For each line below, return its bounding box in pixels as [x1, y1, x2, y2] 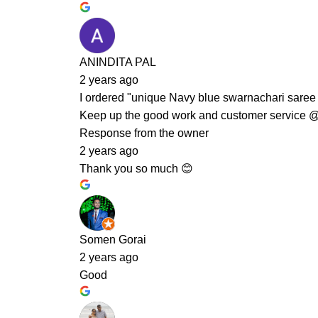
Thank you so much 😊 [79, 163, 193, 175]
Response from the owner [79, 127, 209, 139]
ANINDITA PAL [79, 56, 156, 68]
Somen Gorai [79, 234, 146, 246]
